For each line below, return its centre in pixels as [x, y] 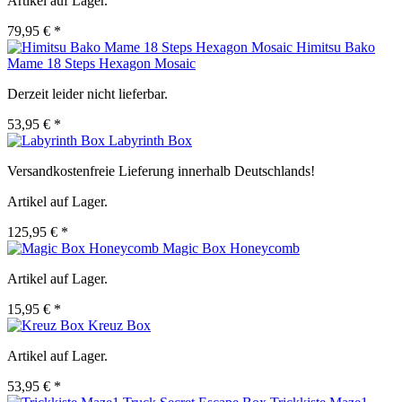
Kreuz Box [119, 326]
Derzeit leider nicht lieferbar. [87, 94]
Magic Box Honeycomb [231, 249]
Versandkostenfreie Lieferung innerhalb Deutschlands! [161, 171]
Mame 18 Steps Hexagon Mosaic [101, 64]
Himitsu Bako [336, 48]
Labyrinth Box [150, 141]
